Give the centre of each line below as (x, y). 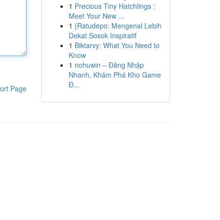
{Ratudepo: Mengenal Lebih (118, 26)
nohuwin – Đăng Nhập (109, 65)
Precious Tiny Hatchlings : (115, 6)
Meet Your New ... (96, 16)
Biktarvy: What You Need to (117, 45)
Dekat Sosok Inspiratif (102, 35)
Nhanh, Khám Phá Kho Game (115, 75)
